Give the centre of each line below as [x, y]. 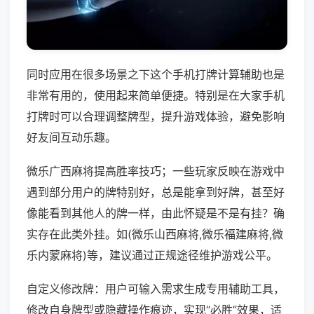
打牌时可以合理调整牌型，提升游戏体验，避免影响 [156, 117]
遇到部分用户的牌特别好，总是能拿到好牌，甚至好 [156, 192]
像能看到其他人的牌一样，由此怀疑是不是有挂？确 [156, 213]
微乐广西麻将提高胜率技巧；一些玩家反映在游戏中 [156, 171]
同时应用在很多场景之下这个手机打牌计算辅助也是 [156, 75]
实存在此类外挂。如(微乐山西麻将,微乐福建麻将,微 [155, 234]
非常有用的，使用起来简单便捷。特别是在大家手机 [156, 96]
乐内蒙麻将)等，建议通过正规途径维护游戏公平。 [152, 255]
